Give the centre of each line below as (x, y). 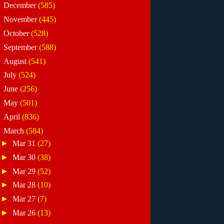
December (20, 5)
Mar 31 (25, 143)
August (16, 61)
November (21, 19)
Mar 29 (25, 171)
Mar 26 (25, 213)
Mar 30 (25, 157)
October (17, 33)
